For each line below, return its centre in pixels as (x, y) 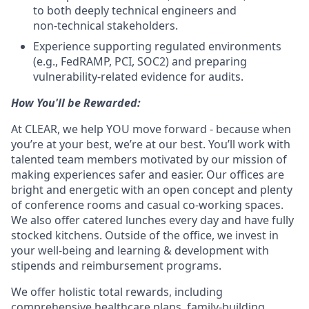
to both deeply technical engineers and (135, 10)
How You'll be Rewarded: (76, 103)
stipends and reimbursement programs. (116, 266)
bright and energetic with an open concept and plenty (152, 190)
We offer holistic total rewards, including (117, 292)
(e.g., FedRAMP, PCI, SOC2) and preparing (140, 61)
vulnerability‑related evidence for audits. (138, 77)
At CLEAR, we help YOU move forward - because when (151, 129)
